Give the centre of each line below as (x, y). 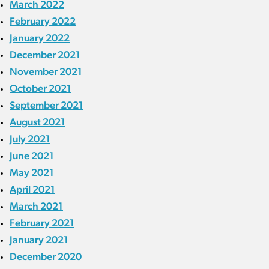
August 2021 (38, 122)
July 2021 (30, 139)
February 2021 (42, 223)
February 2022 (43, 21)
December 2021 (45, 55)
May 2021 (32, 173)
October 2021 (41, 89)
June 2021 (32, 156)
